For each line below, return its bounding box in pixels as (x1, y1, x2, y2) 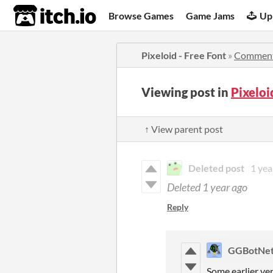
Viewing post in (141, 85, 231, 99)
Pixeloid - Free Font (141, 49, 226, 61)
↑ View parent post (144, 123, 223, 135)
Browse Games (108, 9, 174, 21)
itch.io (13, 4, 66, 28)
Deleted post (188, 162, 244, 174)
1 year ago (202, 180, 247, 194)
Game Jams (186, 9, 235, 21)
